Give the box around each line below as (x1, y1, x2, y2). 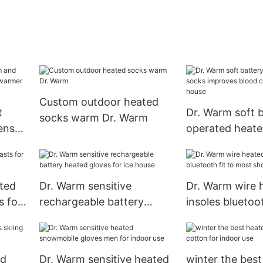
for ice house (186, 154, 251, 167)
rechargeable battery (39, 195, 144, 208)
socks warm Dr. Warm (39, 112, 148, 124)
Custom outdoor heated (39, 96, 159, 109)
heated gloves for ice (39, 211, 144, 224)
